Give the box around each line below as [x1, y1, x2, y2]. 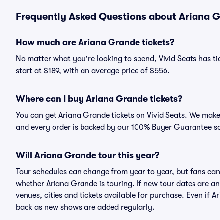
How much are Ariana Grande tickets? [16, 37, 174, 47]
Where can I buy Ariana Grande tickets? [16, 94, 182, 104]
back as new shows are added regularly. [16, 203, 155, 212]
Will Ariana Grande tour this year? [16, 150, 159, 160]
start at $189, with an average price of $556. [16, 66, 170, 75]
